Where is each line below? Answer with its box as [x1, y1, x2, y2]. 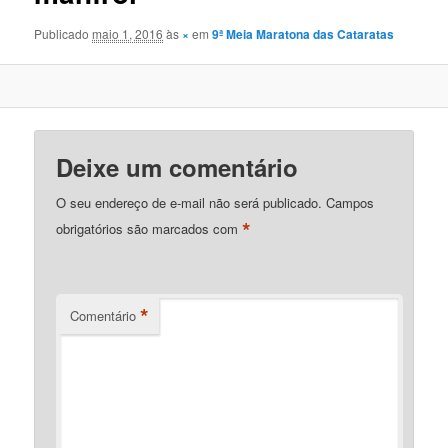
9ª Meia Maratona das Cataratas [212, 25, 395, 44]
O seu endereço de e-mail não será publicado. [56, 192, 323, 212]
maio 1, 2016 [92, 25, 164, 43]
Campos [326, 192, 375, 212]
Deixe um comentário [56, 149, 299, 184]
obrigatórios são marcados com [56, 218, 243, 238]
